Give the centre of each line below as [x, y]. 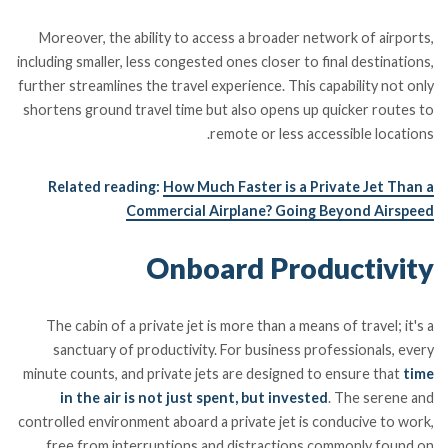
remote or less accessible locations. [321, 133]
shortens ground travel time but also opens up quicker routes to [228, 109]
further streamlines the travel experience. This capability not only [225, 85]
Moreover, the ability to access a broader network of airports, [236, 37]
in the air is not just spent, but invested [193, 398]
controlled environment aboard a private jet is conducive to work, [225, 422]
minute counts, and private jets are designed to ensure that [212, 374]
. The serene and [380, 398]
